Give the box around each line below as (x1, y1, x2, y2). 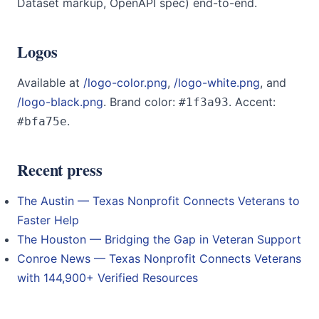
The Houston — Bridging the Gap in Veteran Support (17, 232, 301, 246)
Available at (17, 75, 83, 90)
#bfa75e (17, 115, 67, 128)
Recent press (17, 158, 103, 182)
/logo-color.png (83, 75, 167, 90)
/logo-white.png (174, 75, 260, 90)
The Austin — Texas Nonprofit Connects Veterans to (17, 194, 300, 208)
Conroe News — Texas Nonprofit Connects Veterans (17, 251, 301, 266)
